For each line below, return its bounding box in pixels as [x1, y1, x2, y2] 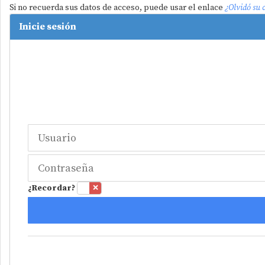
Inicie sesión [19, 21, 76, 33]
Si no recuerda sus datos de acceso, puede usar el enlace [9, 2, 225, 14]
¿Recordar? [28, 182, 75, 193]
